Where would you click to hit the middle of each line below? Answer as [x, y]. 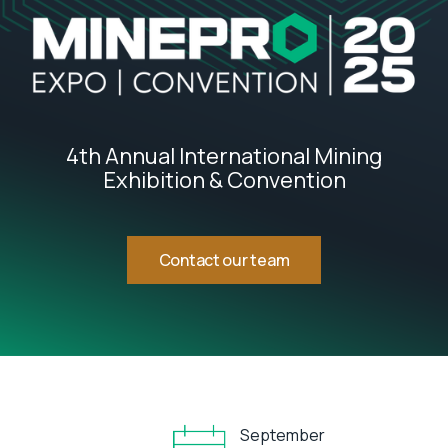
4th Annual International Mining [224, 155]
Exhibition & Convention [224, 179]
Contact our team [224, 259]
